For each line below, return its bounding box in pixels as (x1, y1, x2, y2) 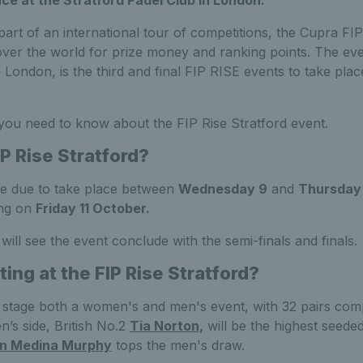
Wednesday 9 (177, 180, 267, 197)
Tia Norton (129, 317, 199, 334)
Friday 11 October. (35, 199, 150, 216)
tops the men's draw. (111, 336, 245, 353)
